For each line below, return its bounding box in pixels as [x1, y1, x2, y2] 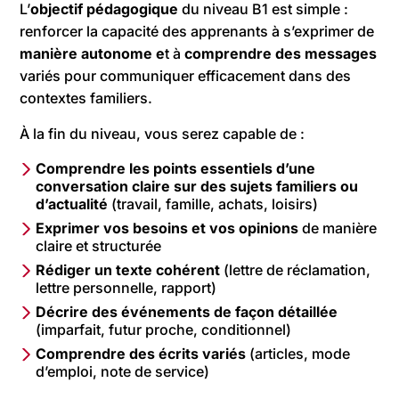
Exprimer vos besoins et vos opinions [36, 218, 299, 237]
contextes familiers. [20, 88, 153, 107]
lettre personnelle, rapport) [36, 278, 217, 297]
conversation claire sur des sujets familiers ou [36, 176, 359, 195]
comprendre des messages [184, 44, 378, 62]
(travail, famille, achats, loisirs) [111, 194, 319, 213]
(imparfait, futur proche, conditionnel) [36, 320, 292, 338]
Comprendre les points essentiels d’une [36, 159, 316, 177]
